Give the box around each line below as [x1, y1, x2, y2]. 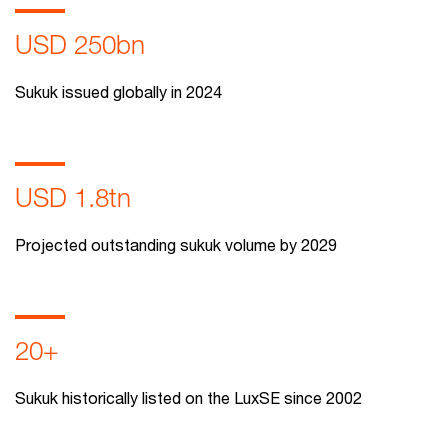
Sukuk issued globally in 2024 [15, 82, 222, 101]
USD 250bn [15, 29, 145, 60]
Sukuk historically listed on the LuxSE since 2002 [15, 388, 362, 407]
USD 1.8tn [15, 182, 131, 213]
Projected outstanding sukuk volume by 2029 [15, 235, 337, 254]
